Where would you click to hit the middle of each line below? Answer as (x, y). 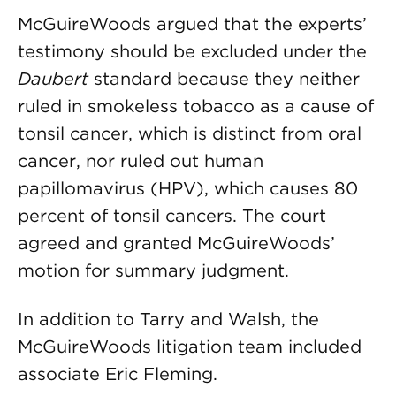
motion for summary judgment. (153, 270)
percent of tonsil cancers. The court (172, 216)
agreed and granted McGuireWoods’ (176, 243)
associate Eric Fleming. (120, 374)
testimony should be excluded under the (192, 51)
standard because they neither (224, 79)
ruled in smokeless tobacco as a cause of (196, 106)
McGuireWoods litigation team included (190, 346)
